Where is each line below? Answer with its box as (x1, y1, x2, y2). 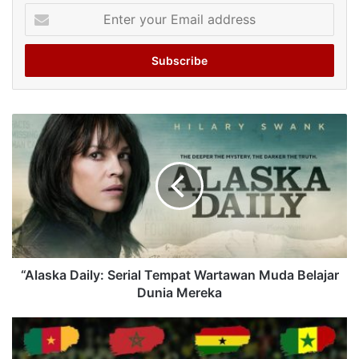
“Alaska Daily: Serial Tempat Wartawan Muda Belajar (20, 267, 339, 284)
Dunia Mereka (137, 284, 222, 301)
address (24, 54, 64, 68)
